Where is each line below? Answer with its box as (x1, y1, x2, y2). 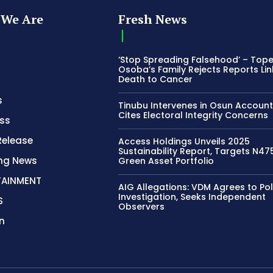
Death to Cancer (118, 73, 193, 85)
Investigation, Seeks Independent (118, 190, 266, 203)
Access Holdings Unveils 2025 (118, 135, 250, 147)
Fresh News (118, 10, 188, 27)
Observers (118, 200, 165, 213)
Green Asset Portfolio (118, 154, 214, 167)
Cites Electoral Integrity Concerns (118, 108, 269, 121)
